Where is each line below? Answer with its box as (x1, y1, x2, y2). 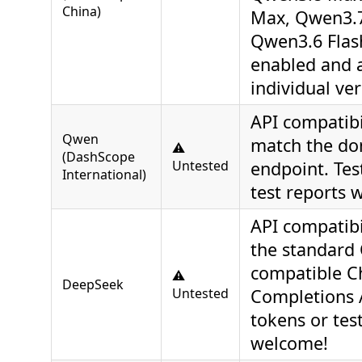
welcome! (250, 330, 328, 355)
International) (62, 165, 146, 183)
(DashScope (62, 147, 135, 166)
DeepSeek (62, 275, 124, 293)
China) (62, 2, 101, 20)
